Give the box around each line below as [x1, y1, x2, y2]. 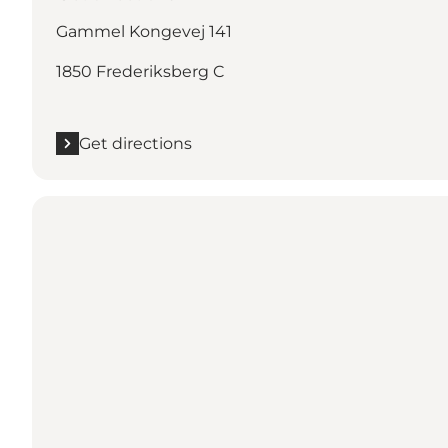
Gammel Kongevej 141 [56, 21, 232, 41]
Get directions [79, 133, 192, 153]
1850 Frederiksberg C [56, 61, 224, 81]
